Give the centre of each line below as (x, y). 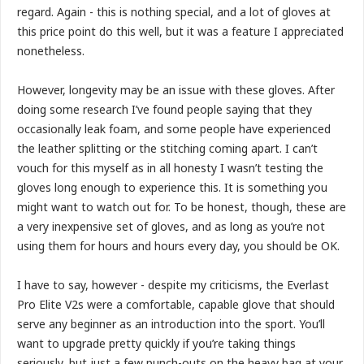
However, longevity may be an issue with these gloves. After (176, 89)
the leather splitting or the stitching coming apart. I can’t (167, 148)
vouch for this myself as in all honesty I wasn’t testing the (170, 167)
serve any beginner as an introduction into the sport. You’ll (171, 323)
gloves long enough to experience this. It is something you (172, 187)
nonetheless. (51, 50)
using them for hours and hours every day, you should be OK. (178, 245)
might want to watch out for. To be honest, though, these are (182, 206)
